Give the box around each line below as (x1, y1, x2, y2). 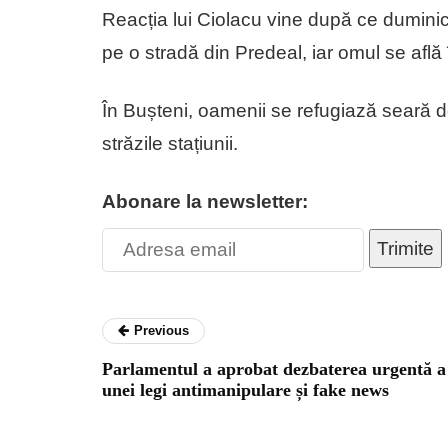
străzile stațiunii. (102, 132, 238, 154)
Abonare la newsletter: (102, 190, 308, 212)
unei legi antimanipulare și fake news (102, 379, 389, 400)
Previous (134, 322, 189, 338)
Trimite (377, 237, 434, 259)
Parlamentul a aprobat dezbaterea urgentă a (102, 358, 446, 379)
